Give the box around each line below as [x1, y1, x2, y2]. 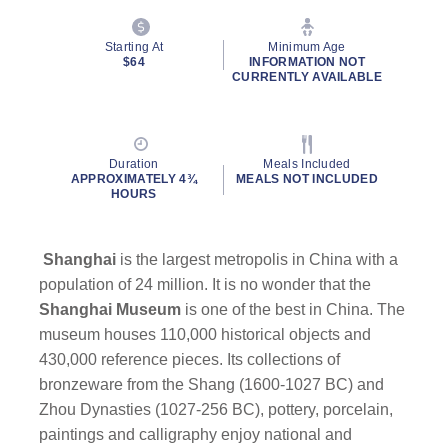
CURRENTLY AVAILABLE [232, 70, 383, 84]
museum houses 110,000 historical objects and [39, 326, 372, 343]
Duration [109, 157, 159, 171]
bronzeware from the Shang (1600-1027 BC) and [39, 376, 385, 393]
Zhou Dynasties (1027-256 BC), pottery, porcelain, [39, 401, 394, 418]
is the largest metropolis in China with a [120, 251, 399, 268]
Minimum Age [268, 40, 346, 54]
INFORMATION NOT [249, 55, 365, 69]
